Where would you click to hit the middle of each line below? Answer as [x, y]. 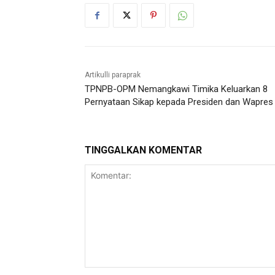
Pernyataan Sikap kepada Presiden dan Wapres [179, 102]
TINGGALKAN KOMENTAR [143, 150]
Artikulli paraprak [113, 75]
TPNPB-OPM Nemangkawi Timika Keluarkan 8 [176, 89]
